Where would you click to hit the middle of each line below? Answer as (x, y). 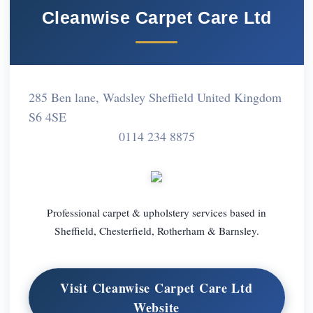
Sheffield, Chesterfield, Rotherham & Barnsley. (156, 230)
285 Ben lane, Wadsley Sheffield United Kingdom (155, 97)
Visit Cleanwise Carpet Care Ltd (156, 288)
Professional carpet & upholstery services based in (156, 212)
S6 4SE (47, 116)
